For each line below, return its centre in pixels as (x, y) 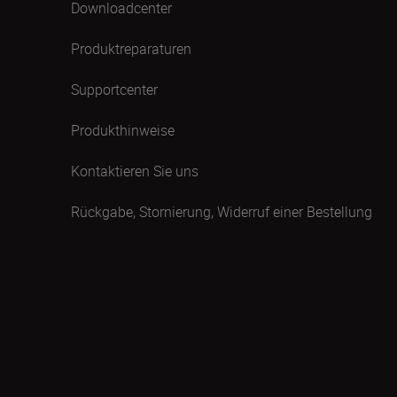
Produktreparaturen (131, 49)
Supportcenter (114, 90)
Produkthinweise (123, 130)
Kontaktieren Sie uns (135, 171)
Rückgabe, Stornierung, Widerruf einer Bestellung (222, 212)
